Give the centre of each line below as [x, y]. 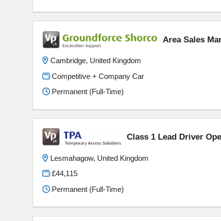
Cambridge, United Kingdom [96, 61]
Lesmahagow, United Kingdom [100, 158]
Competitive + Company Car [97, 76]
